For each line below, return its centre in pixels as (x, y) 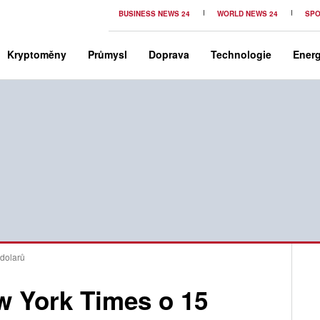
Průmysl (107, 54)
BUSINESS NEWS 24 (154, 14)
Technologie (241, 54)
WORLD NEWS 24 (247, 14)
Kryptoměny (37, 54)
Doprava (169, 54)
